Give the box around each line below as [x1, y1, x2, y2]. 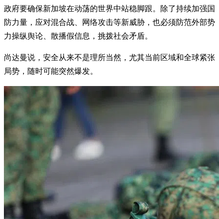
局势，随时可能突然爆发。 [4, 66, 98, 75]
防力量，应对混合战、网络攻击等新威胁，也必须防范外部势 [4, 18, 215, 26]
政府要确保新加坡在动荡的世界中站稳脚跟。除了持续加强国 [4, 4, 215, 13]
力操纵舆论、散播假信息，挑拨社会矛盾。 [4, 31, 153, 40]
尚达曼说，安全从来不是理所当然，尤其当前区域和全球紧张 [4, 53, 215, 62]
